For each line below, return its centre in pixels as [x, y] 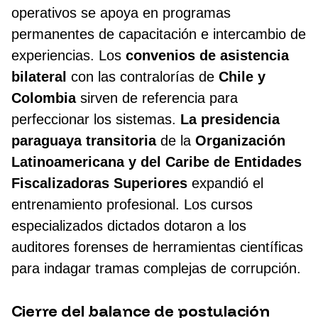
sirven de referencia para [157, 98]
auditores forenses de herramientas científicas [157, 247]
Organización [240, 141]
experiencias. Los [68, 56]
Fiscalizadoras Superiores [99, 183]
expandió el [225, 183]
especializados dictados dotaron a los [129, 226]
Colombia [44, 98]
